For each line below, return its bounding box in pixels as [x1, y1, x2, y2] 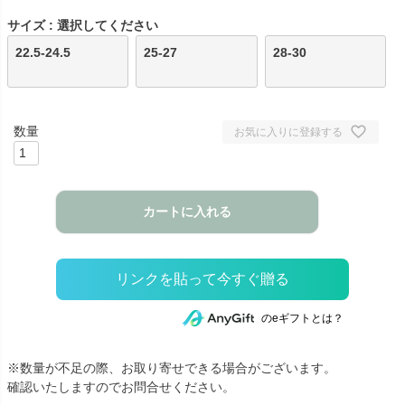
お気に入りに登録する [233, 125, 343, 138]
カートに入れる [143, 204, 231, 220]
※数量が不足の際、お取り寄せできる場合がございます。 [7, 360, 336, 375]
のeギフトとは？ [261, 311, 344, 325]
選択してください [57, 18, 158, 33]
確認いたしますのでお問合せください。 [7, 379, 235, 394]
